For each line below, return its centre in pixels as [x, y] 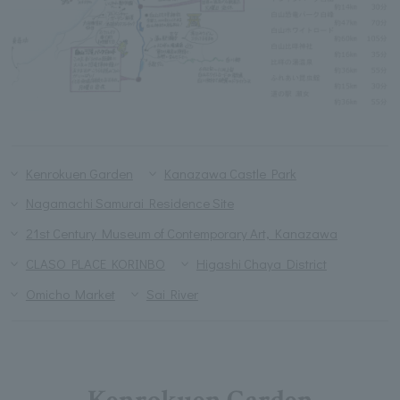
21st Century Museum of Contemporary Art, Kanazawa [181, 233]
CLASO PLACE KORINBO [95, 263]
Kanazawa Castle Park [230, 173]
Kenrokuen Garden [79, 173]
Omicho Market [70, 293]
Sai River [172, 293]
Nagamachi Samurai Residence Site [129, 203]
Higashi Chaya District [261, 263]
